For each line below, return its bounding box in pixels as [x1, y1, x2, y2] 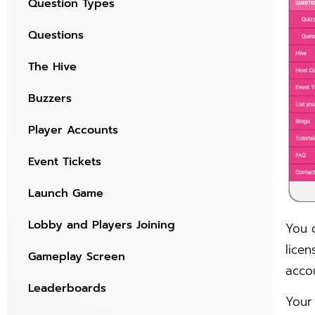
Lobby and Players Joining [28, 217, 175, 234]
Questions [28, 27, 84, 44]
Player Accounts [28, 122, 118, 139]
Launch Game [28, 185, 103, 202]
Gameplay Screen [28, 248, 125, 266]
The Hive [28, 58, 77, 76]
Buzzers [28, 90, 72, 108]
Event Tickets [28, 153, 101, 171]
